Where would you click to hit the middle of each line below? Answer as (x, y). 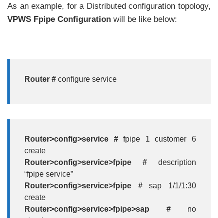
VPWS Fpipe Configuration (59, 19)
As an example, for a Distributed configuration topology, (109, 6)
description (177, 163)
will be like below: (144, 19)
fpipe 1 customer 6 (160, 139)
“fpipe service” (49, 174)
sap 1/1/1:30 (173, 186)
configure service (87, 79)
